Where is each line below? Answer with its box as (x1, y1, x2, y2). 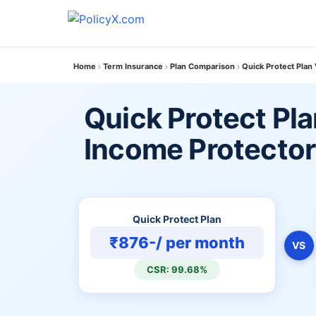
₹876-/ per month (109, 233, 245, 252)
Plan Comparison (170, 61, 235, 71)
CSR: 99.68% (146, 264, 207, 275)
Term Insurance (103, 61, 163, 71)
